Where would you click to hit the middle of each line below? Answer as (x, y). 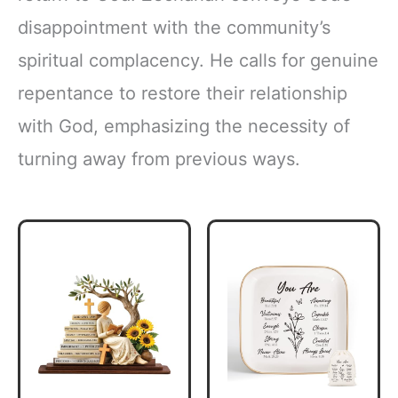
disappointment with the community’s (174, 28)
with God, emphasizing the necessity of (184, 127)
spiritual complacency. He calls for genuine (198, 61)
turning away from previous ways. (159, 159)
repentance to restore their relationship (183, 94)
